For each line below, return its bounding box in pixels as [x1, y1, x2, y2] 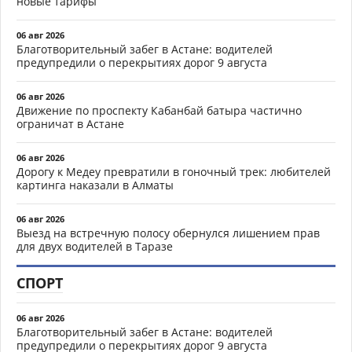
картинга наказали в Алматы [16, 177, 174, 192]
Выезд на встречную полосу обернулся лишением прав [16, 225, 320, 240]
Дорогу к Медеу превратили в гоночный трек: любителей [16, 163, 331, 179]
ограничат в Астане [16, 115, 124, 131]
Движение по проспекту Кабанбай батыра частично [16, 102, 302, 118]
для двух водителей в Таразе [16, 238, 173, 254]
